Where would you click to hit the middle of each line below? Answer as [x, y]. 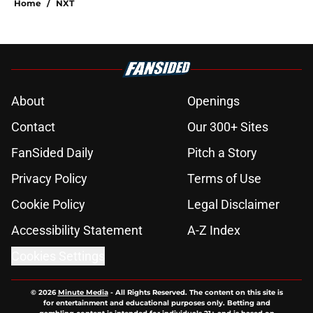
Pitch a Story [222, 153]
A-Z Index [214, 231]
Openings [213, 101]
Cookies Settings [58, 256]
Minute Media [83, 293]
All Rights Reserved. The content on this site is [199, 293]
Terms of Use [224, 179]
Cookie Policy [48, 205]
